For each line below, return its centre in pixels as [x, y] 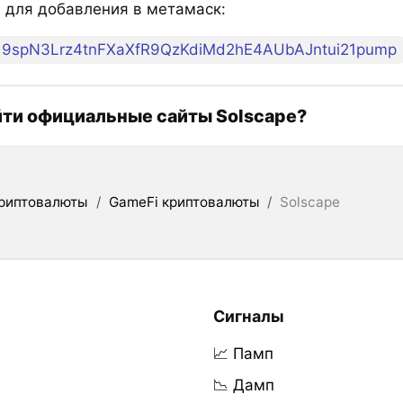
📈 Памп [243, 354]
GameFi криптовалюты [184, 201]
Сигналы [248, 317]
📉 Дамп [243, 385]
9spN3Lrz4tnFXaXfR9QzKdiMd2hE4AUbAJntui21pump [199, 50]
